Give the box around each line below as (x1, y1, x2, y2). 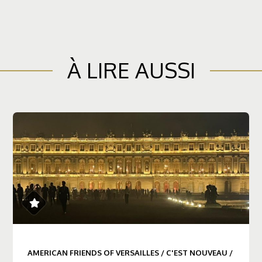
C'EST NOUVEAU (166, 248, 227, 258)
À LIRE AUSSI (67, 56, 195, 84)
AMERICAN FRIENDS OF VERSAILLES (27, 248, 159, 258)
